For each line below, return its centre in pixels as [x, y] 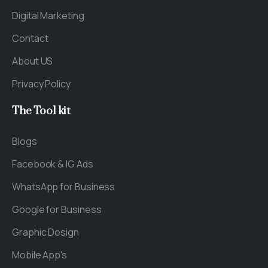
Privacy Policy [41, 83]
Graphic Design [45, 232]
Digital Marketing [48, 15]
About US [33, 61]
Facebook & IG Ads [53, 164]
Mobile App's [40, 255]
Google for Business [57, 209]
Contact [30, 38]
